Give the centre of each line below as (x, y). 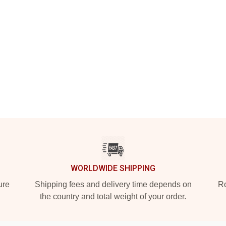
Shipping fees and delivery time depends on (113, 184)
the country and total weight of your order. (113, 196)
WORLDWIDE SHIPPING (113, 168)
